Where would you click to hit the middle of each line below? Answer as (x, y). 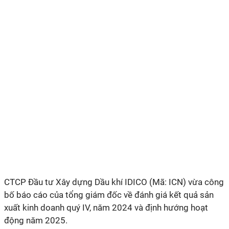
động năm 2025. (37, 220)
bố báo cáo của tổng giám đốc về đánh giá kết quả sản (109, 195)
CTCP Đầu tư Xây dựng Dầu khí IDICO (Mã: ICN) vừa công (114, 182)
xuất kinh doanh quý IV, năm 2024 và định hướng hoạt (106, 208)
